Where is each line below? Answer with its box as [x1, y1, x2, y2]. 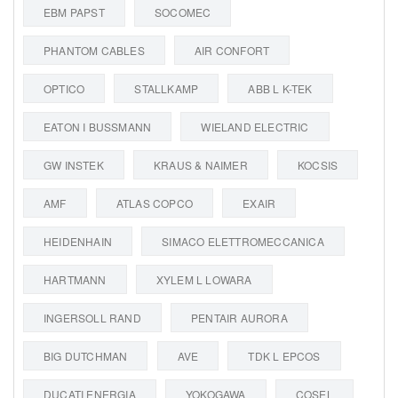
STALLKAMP [134, 80, 199, 96]
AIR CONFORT [195, 42, 270, 58]
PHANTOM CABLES [44, 42, 145, 58]
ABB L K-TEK [248, 80, 313, 96]
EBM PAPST [44, 4, 105, 20]
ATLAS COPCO [115, 195, 194, 211]
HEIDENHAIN [44, 233, 112, 249]
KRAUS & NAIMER [154, 156, 248, 172]
